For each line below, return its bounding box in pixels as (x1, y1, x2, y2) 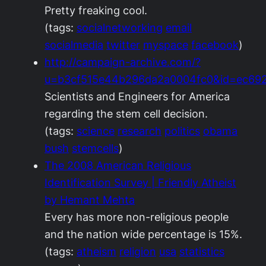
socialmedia (45, 39, 103, 51)
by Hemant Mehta (45, 194, 135, 206)
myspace (143, 39, 188, 51)
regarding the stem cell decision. (45, 107, 208, 120)
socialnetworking (77, 21, 163, 34)
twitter (106, 39, 140, 51)
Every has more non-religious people (45, 211, 229, 223)
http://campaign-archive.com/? (45, 56, 201, 68)
